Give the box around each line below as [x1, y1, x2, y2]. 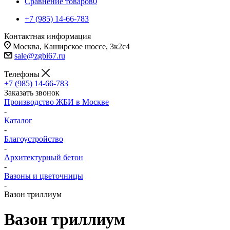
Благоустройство [4, 135, 63, 143]
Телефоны [4, 70, 42, 79]
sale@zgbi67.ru [14, 51, 65, 60]
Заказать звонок [4, 88, 60, 97]
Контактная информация [4, 32, 91, 41]
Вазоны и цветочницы [4, 171, 83, 180]
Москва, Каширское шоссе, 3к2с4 [13, 42, 130, 51]
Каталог [4, 116, 32, 125]
